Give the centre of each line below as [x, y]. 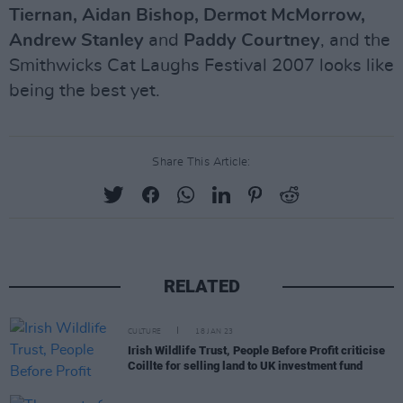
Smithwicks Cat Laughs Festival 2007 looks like [201, 66]
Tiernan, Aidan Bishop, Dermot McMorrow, [187, 15]
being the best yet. [85, 91]
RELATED [201, 286]
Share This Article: [201, 162]
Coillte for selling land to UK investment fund [245, 366]
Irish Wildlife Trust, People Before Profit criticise [256, 350]
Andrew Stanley [76, 40]
